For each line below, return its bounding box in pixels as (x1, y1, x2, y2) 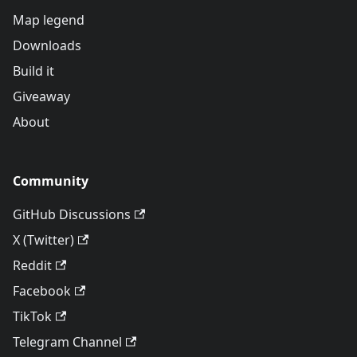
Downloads (13, 37, 81, 54)
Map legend (13, 11, 84, 29)
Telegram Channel (13, 333, 122, 351)
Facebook (13, 282, 71, 300)
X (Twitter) (13, 231, 74, 249)
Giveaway (13, 88, 70, 105)
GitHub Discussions (13, 206, 131, 223)
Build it (13, 62, 54, 80)
